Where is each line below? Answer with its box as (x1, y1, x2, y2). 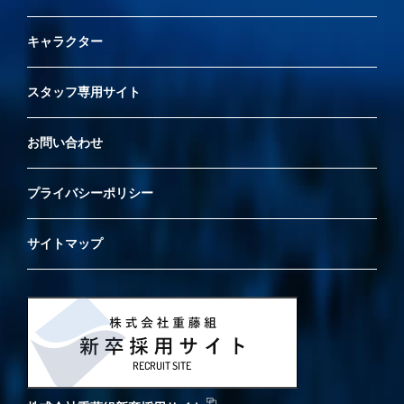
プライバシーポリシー (27, 186, 153, 201)
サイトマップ (27, 236, 103, 252)
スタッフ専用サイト (27, 85, 141, 100)
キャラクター (27, 34, 103, 50)
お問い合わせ (27, 135, 103, 151)
